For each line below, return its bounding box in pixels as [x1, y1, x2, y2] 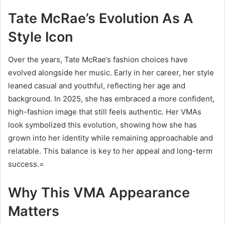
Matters [8, 202, 59, 219]
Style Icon [8, 29, 73, 46]
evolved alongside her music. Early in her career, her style [8, 67, 214, 77]
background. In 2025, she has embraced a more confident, [8, 93, 214, 103]
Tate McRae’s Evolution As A [8, 10, 193, 27]
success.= [8, 159, 44, 169]
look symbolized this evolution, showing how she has [8, 120, 197, 130]
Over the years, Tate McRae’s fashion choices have [8, 54, 188, 64]
